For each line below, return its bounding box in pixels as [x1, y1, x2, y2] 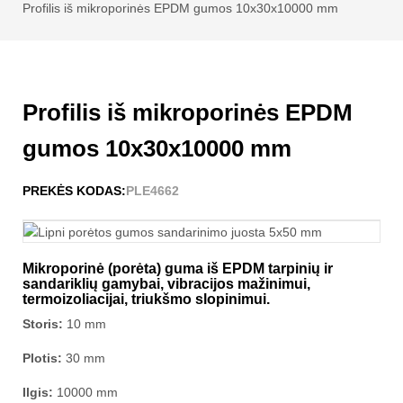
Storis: [22, 317, 67, 332]
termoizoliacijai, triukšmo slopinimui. [22, 291, 270, 308]
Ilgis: [22, 385, 57, 400]
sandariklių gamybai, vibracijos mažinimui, [22, 276, 310, 292]
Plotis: [22, 351, 66, 366]
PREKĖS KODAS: [22, 183, 126, 198]
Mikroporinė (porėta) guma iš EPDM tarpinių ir [22, 261, 333, 277]
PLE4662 [126, 183, 179, 198]
